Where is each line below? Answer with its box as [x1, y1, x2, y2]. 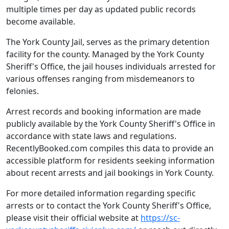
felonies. [6, 85, 39, 97]
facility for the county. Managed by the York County [6, 49, 204, 60]
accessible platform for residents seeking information [6, 155, 215, 167]
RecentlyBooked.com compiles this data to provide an [6, 143, 214, 154]
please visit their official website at [6, 212, 141, 224]
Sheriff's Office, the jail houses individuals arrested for [6, 61, 216, 73]
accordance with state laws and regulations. [6, 130, 176, 142]
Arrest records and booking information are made [6, 106, 201, 118]
